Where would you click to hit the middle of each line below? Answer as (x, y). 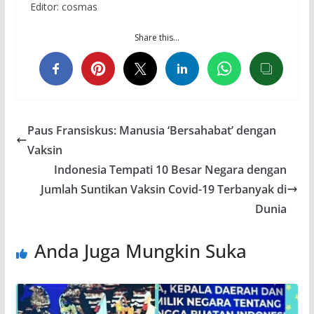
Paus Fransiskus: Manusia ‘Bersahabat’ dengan (151, 130)
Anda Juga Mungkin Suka (140, 251)
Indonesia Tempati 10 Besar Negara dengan (171, 169)
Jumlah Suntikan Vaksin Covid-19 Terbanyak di (164, 189)
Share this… (157, 37)
